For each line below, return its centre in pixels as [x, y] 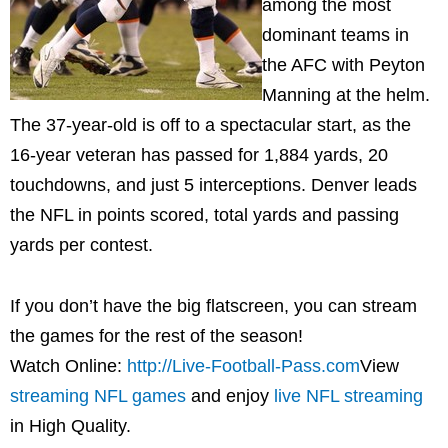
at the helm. [380, 94]
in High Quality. [70, 426]
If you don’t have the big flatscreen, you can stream [213, 306]
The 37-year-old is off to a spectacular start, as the [210, 124]
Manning [296, 94]
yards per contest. [81, 244]
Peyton [397, 64]
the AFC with [315, 64]
